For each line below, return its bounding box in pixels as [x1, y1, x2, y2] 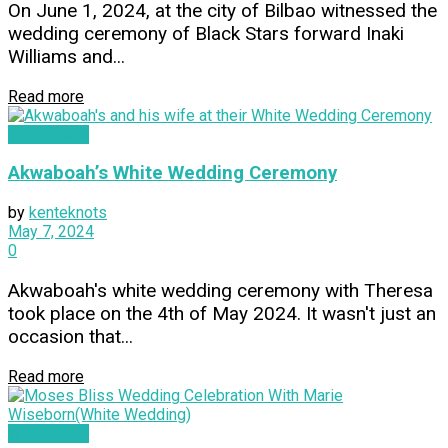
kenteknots [29, 203, 107, 223]
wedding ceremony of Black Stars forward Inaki [8, 21, 404, 45]
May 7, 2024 [8, 222, 94, 242]
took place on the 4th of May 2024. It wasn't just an [8, 302, 436, 326]
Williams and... [8, 44, 125, 68]
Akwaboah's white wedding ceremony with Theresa [8, 279, 433, 303]
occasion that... [8, 325, 133, 349]
